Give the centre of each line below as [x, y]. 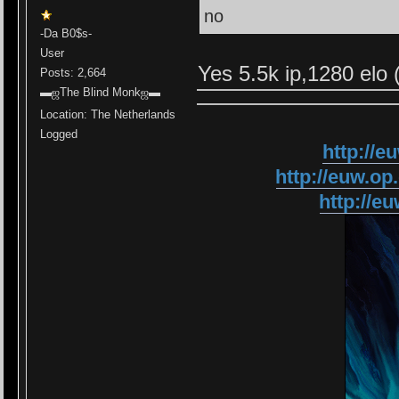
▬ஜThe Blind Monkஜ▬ [101, 93]
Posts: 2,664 [73, 73]
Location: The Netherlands [108, 115]
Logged [59, 134]
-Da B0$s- [66, 34]
